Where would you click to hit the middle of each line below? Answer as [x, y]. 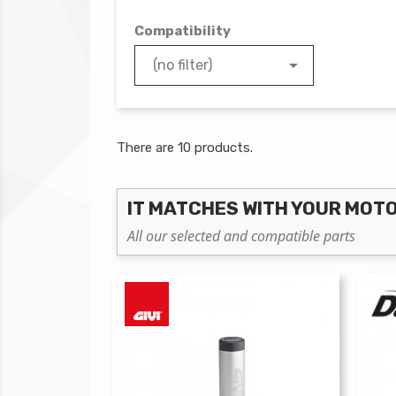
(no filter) [183, 65]
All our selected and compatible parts [241, 236]
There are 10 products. [185, 148]
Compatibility [183, 31]
